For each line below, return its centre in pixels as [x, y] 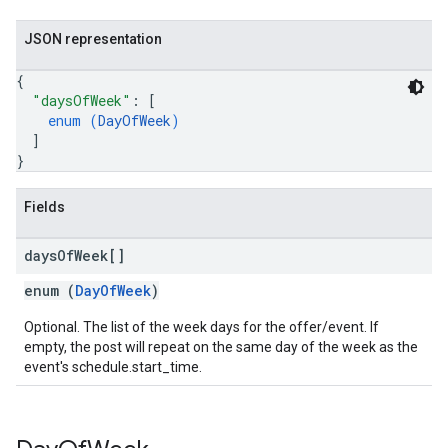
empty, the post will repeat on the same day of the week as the [221, 347]
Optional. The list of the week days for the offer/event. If [201, 327]
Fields [44, 207]
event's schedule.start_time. [113, 367]
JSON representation [93, 39]
